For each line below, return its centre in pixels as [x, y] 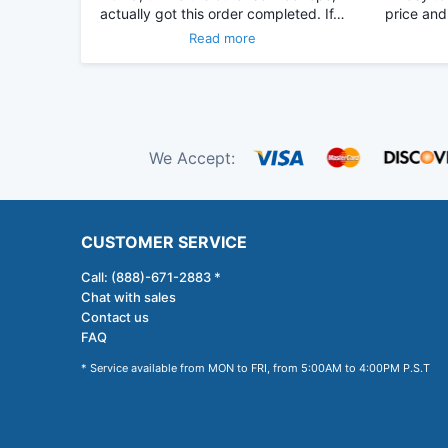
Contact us [115, 317]
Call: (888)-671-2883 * [151, 277]
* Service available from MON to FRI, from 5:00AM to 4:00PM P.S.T [255, 368]
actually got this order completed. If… [223, 14]
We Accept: [191, 157]
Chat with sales [128, 297]
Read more [223, 38]
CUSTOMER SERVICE [164, 242]
